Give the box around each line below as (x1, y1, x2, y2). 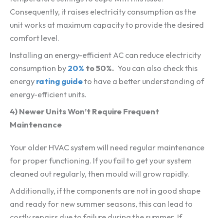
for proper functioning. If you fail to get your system (10, 156, 192, 166)
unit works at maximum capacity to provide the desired (10, 19, 204, 30)
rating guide (36, 76, 83, 86)
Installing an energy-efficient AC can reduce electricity (10, 50, 201, 60)
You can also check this (117, 63, 198, 73)
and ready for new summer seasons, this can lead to (10, 199, 193, 209)
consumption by (10, 63, 68, 73)
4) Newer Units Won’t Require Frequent (10, 107, 159, 117)
